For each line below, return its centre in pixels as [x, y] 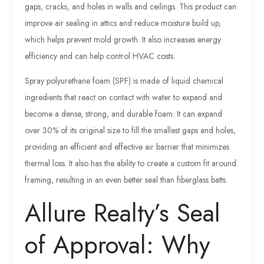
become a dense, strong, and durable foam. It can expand [124, 114]
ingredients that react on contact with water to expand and [124, 98]
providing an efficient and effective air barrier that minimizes [127, 147]
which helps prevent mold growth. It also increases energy [123, 40]
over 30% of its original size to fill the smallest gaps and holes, [131, 131]
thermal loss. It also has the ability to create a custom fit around [131, 164]
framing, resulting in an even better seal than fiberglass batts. [126, 180]
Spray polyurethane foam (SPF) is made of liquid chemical [124, 81]
